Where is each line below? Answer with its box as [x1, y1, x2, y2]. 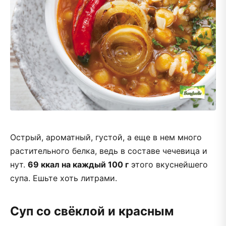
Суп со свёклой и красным [10, 203, 174, 218]
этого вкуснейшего [129, 159, 208, 169]
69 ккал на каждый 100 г [28, 159, 129, 169]
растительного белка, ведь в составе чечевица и [10, 145, 207, 156]
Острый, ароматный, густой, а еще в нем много [10, 132, 202, 142]
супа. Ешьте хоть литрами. [10, 173, 117, 183]
